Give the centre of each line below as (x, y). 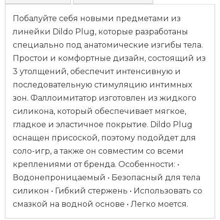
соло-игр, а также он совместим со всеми (98, 151)
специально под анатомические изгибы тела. (108, 45)
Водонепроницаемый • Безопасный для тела (107, 178)
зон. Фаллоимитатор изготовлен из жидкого (105, 98)
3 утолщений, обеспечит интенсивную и (97, 71)
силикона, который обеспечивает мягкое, (99, 111)
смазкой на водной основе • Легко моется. (100, 204)
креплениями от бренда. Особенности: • (96, 164)
